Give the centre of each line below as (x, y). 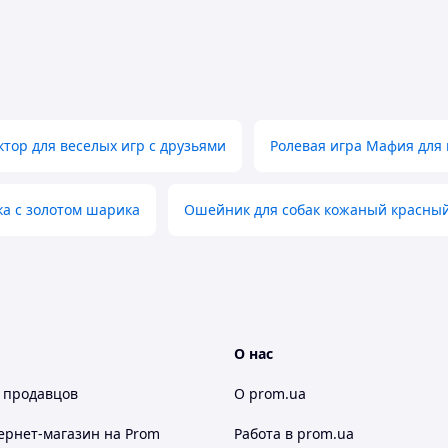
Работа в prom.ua (294, 433)
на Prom (132, 433)
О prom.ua (270, 393)
